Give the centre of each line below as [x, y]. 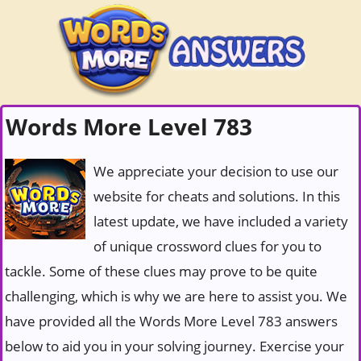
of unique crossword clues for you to [207, 246]
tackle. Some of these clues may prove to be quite [161, 271]
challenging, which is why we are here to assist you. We [176, 296]
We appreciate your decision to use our [216, 171]
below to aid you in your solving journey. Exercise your [174, 346]
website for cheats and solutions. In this [217, 196]
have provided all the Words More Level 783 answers [171, 321]
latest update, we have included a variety [221, 221]
